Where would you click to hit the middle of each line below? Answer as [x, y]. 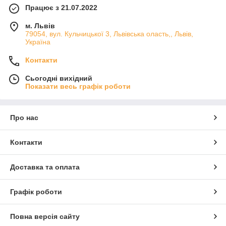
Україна [38, 42]
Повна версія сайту [45, 217]
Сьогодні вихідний [59, 78]
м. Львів [40, 26]
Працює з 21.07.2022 [61, 8]
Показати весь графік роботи [78, 87]
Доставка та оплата [45, 167]
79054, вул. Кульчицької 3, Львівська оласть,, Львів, [109, 34]
